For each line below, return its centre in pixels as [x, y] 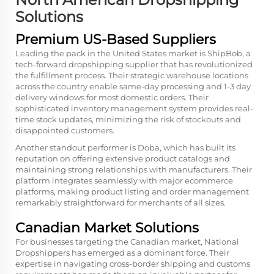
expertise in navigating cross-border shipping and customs [133, 264]
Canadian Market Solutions [107, 228]
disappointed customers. [65, 130]
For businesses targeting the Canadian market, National [127, 242]
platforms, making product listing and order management [132, 191]
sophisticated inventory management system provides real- [134, 108]
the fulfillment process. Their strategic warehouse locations [132, 75]
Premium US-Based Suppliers [116, 39]
